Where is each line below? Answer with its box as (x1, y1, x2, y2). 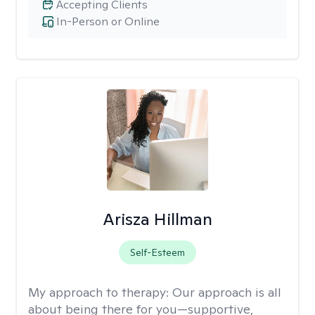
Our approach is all (172, 284, 281, 300)
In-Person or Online (56, 14, 160, 29)
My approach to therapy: (28, 284, 172, 300)
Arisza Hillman (102, 208, 212, 230)
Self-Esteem (129, 246, 185, 259)
